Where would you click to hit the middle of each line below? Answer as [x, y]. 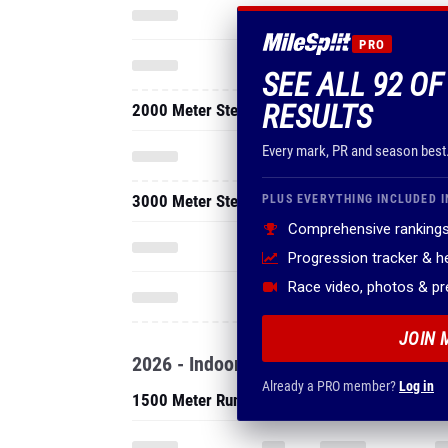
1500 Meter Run [186, 400]
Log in [416, 386]
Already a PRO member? [330, 386]
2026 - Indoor [186, 364]
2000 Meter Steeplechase [219, 110]
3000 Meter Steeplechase [219, 201]
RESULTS [317, 117]
